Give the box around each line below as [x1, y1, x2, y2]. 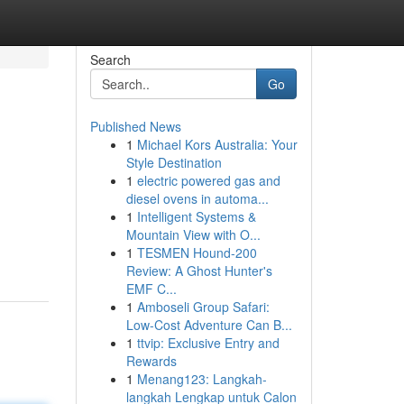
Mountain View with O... [125, 225, 261, 243]
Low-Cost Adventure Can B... [125, 316, 292, 334]
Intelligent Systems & [136, 207, 256, 225]
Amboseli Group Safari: [136, 298, 270, 316]
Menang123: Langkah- [136, 370, 267, 388]
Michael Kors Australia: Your [136, 135, 298, 153]
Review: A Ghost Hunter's [125, 262, 272, 280]
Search [89, 50, 131, 69]
